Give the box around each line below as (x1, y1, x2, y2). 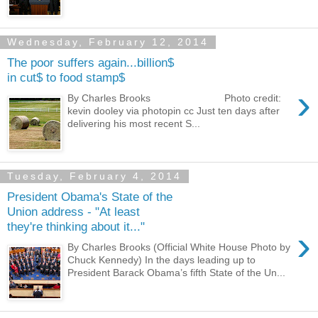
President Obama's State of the (7, 190, 172, 204)
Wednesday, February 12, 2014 (7, 36, 209, 48)
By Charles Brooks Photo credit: (67, 92, 282, 104)
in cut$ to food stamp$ (7, 70, 125, 85)
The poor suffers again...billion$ (7, 55, 174, 70)
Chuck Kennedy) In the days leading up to (67, 253, 256, 265)
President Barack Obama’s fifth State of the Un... (67, 266, 286, 278)
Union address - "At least (7, 204, 140, 219)
